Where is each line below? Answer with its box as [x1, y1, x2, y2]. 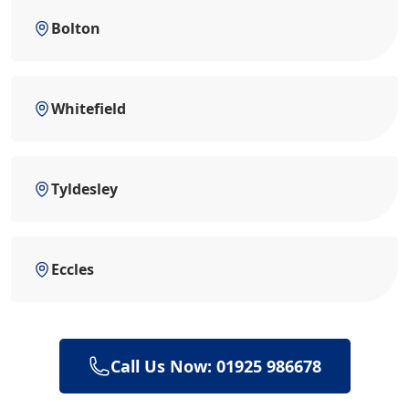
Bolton [51, 18, 100, 38]
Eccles [51, 259, 94, 279]
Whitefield [51, 99, 126, 119]
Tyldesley [51, 179, 118, 199]
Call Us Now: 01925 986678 [110, 355, 321, 377]
